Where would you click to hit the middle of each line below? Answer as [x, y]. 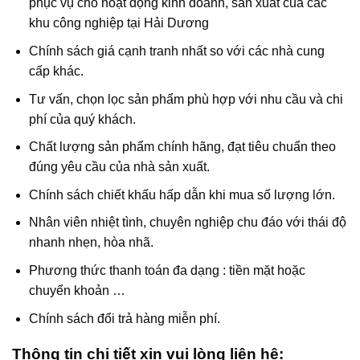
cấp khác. [56, 71]
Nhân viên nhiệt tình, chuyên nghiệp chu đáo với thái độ [187, 223]
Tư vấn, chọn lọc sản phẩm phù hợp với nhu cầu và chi [186, 99]
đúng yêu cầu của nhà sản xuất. [119, 167]
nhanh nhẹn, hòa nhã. [91, 243]
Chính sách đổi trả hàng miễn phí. [124, 318]
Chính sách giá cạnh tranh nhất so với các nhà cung [176, 51]
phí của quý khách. [82, 119]
